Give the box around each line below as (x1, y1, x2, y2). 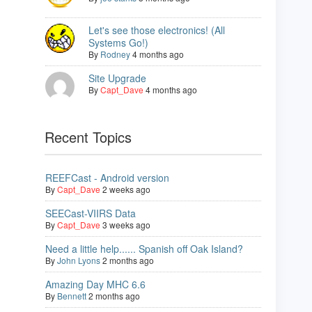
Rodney (100, 48, 130, 61)
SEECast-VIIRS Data (45, 206, 136, 221)
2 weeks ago (102, 183, 150, 196)
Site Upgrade (88, 71, 146, 86)
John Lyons (57, 254, 100, 267)
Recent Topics (45, 127, 132, 148)
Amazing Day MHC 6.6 (45, 277, 146, 292)
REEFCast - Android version (45, 171, 169, 185)
